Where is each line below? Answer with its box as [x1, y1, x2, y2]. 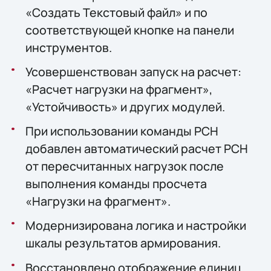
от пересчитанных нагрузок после [25, 158, 224, 175]
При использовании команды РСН [25, 123, 218, 140]
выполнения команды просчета [25, 175, 207, 192]
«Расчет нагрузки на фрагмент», [25, 80, 212, 97]
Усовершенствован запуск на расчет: [25, 63, 241, 80]
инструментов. [25, 39, 112, 56]
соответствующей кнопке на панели [25, 21, 234, 38]
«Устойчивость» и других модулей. [25, 98, 225, 115]
